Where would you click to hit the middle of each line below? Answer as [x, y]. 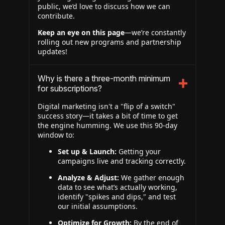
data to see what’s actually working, [118, 187]
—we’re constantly [155, 32]
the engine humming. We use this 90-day [107, 125]
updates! [52, 51]
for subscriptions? [70, 88]
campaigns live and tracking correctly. [122, 161]
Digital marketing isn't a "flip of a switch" [106, 106]
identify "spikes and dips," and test [117, 197]
